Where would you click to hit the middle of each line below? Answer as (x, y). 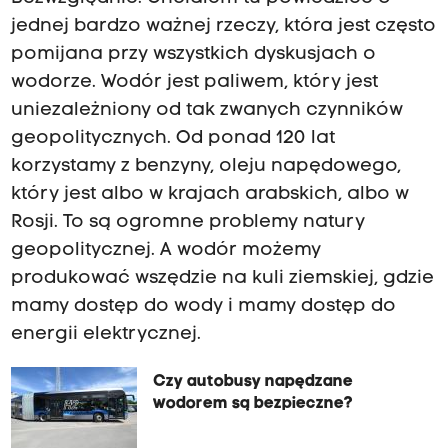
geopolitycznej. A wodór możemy (165, 251)
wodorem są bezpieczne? (252, 404)
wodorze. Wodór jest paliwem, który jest (194, 83)
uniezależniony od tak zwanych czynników (206, 111)
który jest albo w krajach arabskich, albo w (209, 195)
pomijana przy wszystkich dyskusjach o (193, 55)
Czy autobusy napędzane (252, 382)
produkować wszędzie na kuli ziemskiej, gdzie (222, 279)
